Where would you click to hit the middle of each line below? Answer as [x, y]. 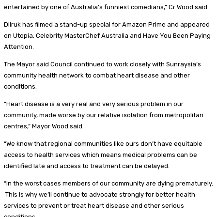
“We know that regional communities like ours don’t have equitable [103, 143]
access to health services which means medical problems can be [101, 155]
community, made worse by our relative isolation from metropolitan [104, 115]
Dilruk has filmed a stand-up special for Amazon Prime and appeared [107, 24]
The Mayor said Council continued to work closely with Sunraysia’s [102, 64]
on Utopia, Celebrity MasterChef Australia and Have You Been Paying [107, 35]
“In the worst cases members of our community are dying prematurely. [108, 183]
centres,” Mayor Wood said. [44, 126]
